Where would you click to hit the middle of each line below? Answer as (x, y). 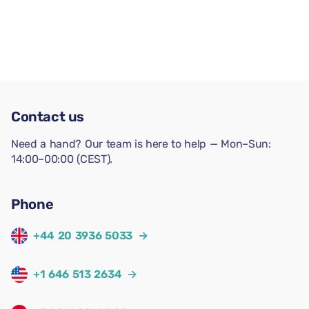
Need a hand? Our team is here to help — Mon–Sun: (141, 144)
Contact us (48, 117)
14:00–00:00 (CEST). (62, 159)
